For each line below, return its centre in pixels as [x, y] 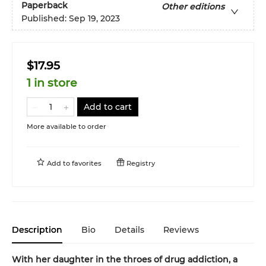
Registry [140, 163]
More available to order [66, 126]
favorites [87, 163]
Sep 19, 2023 [94, 18]
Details [129, 229]
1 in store [52, 83]
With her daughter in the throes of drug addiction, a [125, 259]
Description [37, 229]
